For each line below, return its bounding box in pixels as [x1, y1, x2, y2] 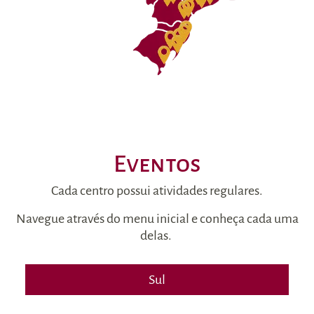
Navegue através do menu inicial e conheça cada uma [15, 211, 299, 226]
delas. [140, 228, 174, 243]
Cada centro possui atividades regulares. [51, 183, 263, 198]
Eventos [113, 151, 201, 177]
